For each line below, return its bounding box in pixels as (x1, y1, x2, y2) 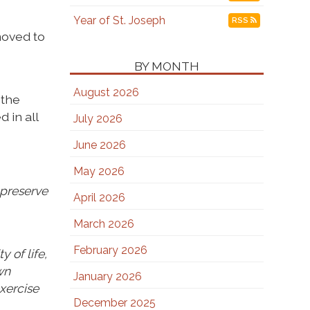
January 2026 (73, 270, 142, 283)
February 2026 (73, 244, 147, 257)
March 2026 (73, 217, 134, 230)
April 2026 (73, 191, 125, 204)
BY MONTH (134, 59, 199, 73)
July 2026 (73, 112, 122, 125)
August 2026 (73, 86, 139, 99)
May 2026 (73, 165, 125, 178)
